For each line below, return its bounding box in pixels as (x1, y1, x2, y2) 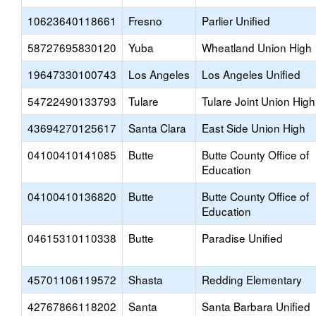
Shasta (128, 272, 163, 287)
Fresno (128, 13, 162, 28)
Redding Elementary (202, 272, 302, 287)
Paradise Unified (202, 230, 283, 245)
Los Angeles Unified (202, 66, 300, 82)
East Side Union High (202, 120, 305, 135)
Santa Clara (128, 120, 186, 135)
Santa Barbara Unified (202, 298, 310, 314)
